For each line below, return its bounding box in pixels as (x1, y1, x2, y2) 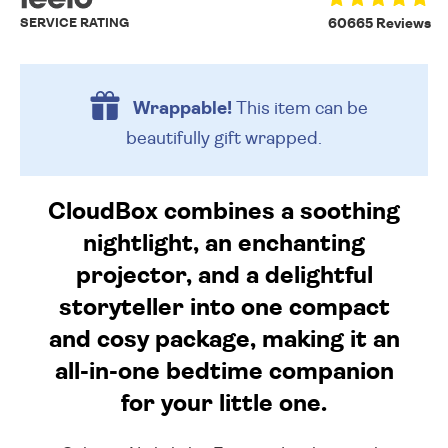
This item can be (231, 99, 368, 118)
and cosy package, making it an (48, 328, 400, 353)
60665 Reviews (328, 17, 431, 32)
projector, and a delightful (75, 264, 373, 289)
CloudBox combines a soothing (48, 200, 400, 225)
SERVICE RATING (20, 17, 129, 31)
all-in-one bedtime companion (54, 360, 394, 385)
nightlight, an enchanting (83, 232, 365, 257)
